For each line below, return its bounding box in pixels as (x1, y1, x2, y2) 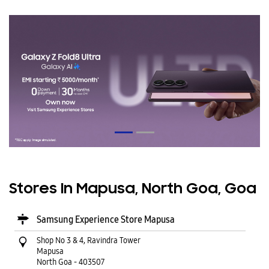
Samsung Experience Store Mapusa (37, 213, 175, 225)
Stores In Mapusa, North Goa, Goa (9, 181, 256, 198)
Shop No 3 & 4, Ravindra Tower (37, 234, 141, 246)
